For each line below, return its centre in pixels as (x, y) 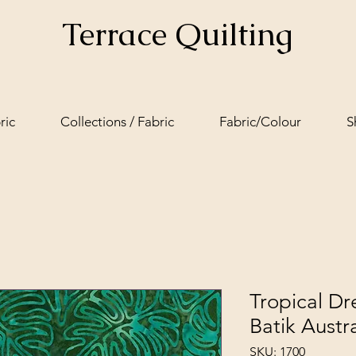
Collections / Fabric (117, 122)
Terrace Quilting (177, 34)
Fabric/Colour (260, 122)
